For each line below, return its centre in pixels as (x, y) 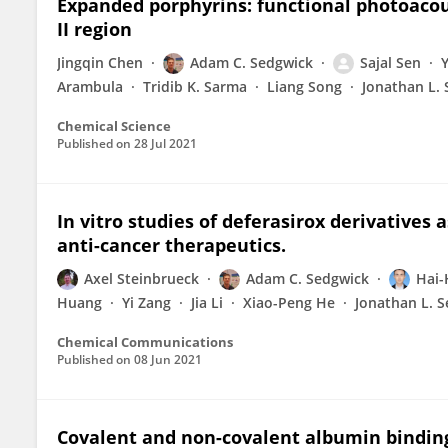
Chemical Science (114, 126)
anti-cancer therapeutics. (171, 245)
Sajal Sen (390, 62)
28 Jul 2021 (165, 143)
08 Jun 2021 (168, 359)
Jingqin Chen (100, 62)
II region (94, 29)
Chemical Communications (145, 342)
